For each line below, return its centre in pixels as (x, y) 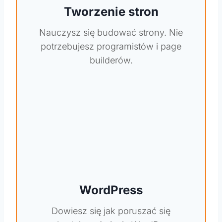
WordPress (111, 190)
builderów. (111, 60)
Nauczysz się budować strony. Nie (111, 32)
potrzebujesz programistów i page (111, 46)
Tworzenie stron (111, 11)
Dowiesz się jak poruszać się (111, 211)
